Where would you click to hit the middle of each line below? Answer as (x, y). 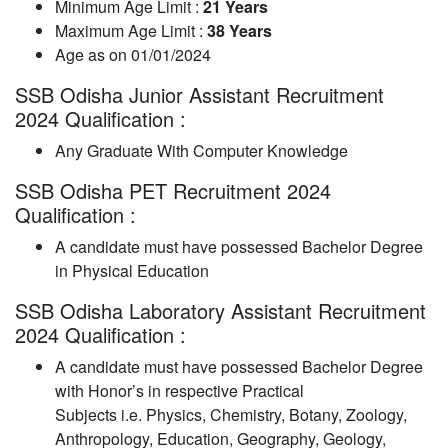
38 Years (239, 30)
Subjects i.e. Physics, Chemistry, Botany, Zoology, (231, 414)
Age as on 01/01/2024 (133, 54)
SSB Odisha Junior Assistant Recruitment (199, 94)
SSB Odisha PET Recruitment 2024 (173, 190)
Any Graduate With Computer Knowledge (201, 150)
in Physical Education (132, 270)
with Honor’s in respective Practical (179, 390)
